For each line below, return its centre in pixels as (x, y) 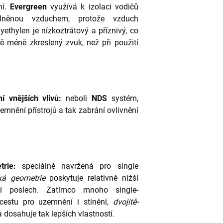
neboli (79, 99)
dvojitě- (125, 202)
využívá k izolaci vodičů (93, 7)
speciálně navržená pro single (77, 166)
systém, (122, 99)
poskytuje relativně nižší (94, 178)
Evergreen (29, 7)
